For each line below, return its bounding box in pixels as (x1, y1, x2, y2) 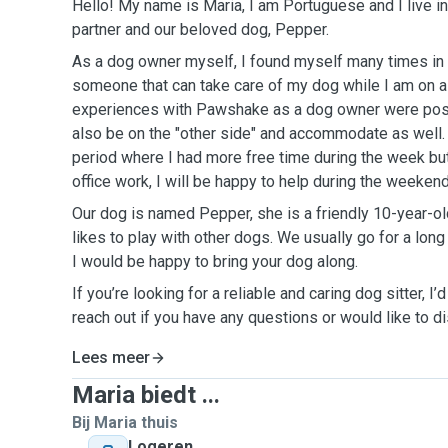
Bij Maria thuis (72, 413, 178, 432)
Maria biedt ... (72, 381, 220, 409)
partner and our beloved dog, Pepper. (72, 20, 329, 39)
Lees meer (72, 348, 150, 367)
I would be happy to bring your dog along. (72, 252, 358, 271)
